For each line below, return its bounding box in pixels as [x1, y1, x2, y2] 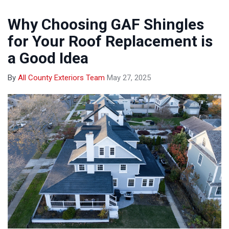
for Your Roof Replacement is [8, 32, 213, 50]
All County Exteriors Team [18, 73, 105, 82]
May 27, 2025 [107, 73, 151, 82]
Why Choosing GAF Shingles [8, 15, 204, 33]
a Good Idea [8, 49, 88, 67]
